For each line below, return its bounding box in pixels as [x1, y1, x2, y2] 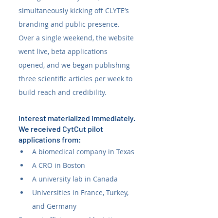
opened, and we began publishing [18, 60, 132, 70]
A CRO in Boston [32, 161, 85, 170]
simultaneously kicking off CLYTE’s [18, 6, 131, 16]
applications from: [18, 135, 81, 145]
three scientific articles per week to [18, 74, 134, 84]
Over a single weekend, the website [18, 33, 136, 43]
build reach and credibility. [18, 88, 107, 97]
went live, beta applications [18, 47, 109, 56]
